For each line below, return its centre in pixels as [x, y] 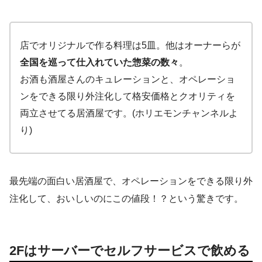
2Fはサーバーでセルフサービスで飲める [130, 250]
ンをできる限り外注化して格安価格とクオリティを [127, 96]
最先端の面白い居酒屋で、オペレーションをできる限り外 [131, 181]
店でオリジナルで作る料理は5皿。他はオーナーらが [130, 45]
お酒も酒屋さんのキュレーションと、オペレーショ [127, 79]
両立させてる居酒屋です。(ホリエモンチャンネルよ [129, 113]
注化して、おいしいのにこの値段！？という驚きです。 [126, 198]
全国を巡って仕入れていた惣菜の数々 [99, 62]
